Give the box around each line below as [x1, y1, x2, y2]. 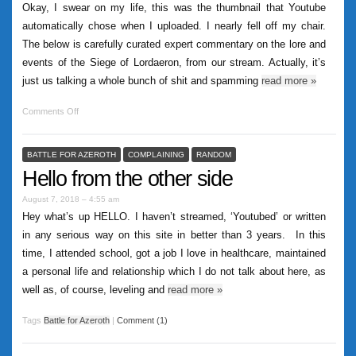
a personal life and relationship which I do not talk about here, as [22, 265, 326, 277]
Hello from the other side [22, 167, 233, 191]
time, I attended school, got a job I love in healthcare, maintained [22, 246, 326, 259]
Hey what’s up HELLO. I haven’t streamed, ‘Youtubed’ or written [22, 210, 326, 222]
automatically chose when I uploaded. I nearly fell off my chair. [22, 19, 326, 32]
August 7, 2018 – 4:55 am [22, 194, 119, 203]
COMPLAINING [127, 150, 184, 159]
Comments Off [22, 106, 79, 116]
